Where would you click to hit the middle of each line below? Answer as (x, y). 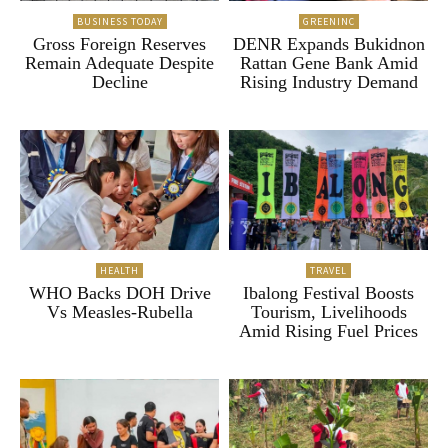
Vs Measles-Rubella (119, 311)
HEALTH (119, 270)
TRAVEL (328, 270)
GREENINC (328, 22)
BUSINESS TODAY (119, 22)
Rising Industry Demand (328, 82)
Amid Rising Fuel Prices (328, 330)
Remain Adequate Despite (119, 63)
